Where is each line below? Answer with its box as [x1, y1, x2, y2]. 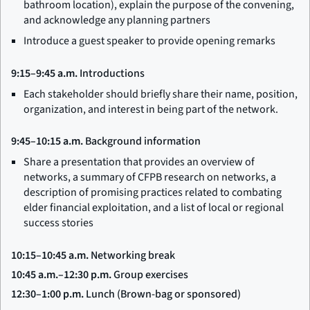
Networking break [89, 247, 175, 263]
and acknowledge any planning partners [24, 12, 210, 28]
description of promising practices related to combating [24, 185, 282, 201]
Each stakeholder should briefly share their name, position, [24, 86, 298, 102]
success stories [24, 215, 93, 231]
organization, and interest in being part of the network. [24, 101, 278, 117]
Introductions [77, 65, 145, 81]
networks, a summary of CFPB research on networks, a [24, 170, 276, 185]
